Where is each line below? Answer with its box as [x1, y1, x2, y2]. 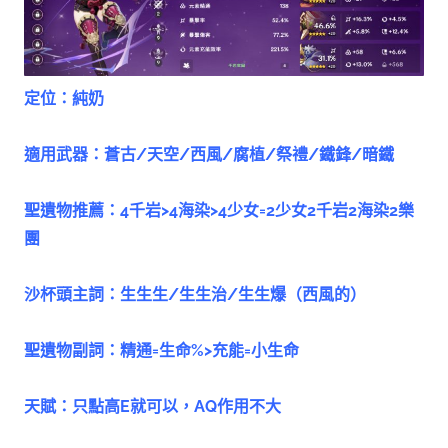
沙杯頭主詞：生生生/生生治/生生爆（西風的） [24, 284, 366, 304]
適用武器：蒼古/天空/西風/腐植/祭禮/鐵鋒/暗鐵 [24, 144, 394, 164]
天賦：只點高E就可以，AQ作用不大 [24, 396, 281, 416]
